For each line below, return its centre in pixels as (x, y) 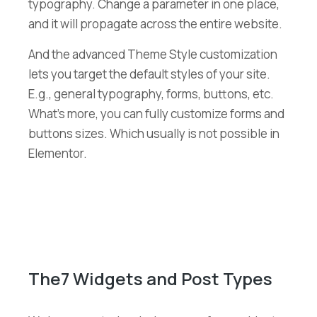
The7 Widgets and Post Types (150, 278)
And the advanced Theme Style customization (153, 54)
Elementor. (58, 153)
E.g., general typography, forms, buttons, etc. (151, 93)
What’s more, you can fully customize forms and (156, 113)
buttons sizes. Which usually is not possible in (154, 133)
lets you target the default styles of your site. (149, 74)
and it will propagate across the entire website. (155, 23)
